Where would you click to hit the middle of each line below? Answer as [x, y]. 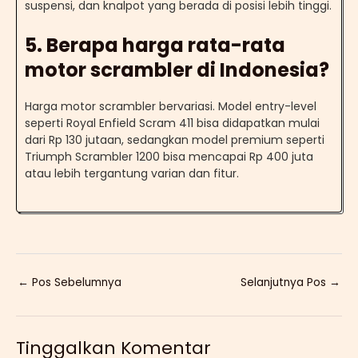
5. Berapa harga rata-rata [155, 45]
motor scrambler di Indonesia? [177, 70]
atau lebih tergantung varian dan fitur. [132, 173]
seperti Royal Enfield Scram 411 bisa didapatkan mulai [172, 123]
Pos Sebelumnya [75, 283]
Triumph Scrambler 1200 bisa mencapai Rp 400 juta [169, 156]
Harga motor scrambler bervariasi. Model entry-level [171, 106]
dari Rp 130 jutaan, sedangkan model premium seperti [175, 139]
